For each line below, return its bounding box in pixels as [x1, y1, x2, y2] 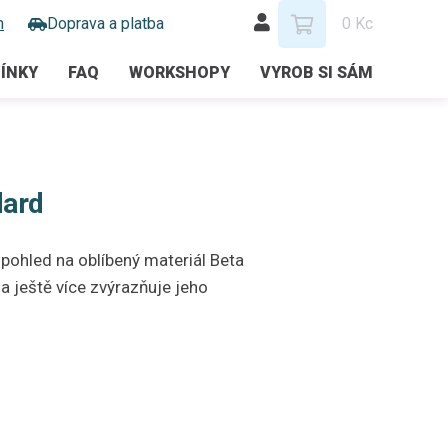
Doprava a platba [47, 14, 164, 33]
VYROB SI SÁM [260, 63, 373, 82]
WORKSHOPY [129, 63, 230, 82]
